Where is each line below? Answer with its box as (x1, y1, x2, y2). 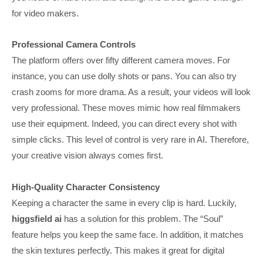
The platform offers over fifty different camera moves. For (12, 55, 230, 66)
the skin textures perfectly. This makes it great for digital (12, 245, 224, 255)
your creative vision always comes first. (12, 150, 163, 161)
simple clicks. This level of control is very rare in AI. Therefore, (12, 134, 249, 145)
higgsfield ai (12, 213, 62, 224)
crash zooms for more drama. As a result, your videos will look (12, 87, 251, 97)
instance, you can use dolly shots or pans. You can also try (12, 71, 237, 82)
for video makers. (12, 8, 79, 18)
